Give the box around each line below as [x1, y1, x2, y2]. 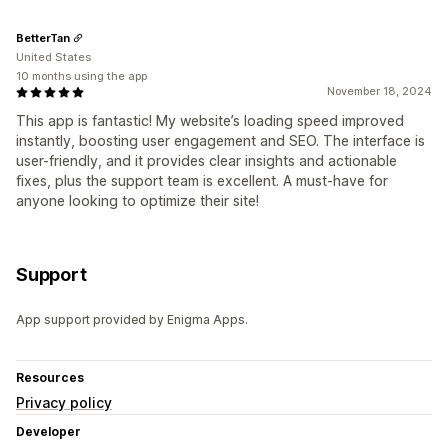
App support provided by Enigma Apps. [16, 312, 248, 328]
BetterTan [16, 30, 70, 45]
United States [16, 50, 91, 65]
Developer [16, 424, 81, 440]
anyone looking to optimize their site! [16, 192, 259, 210]
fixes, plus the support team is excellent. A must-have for [16, 172, 388, 190]
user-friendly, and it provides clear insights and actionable [16, 152, 397, 170]
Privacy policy [16, 394, 112, 412]
